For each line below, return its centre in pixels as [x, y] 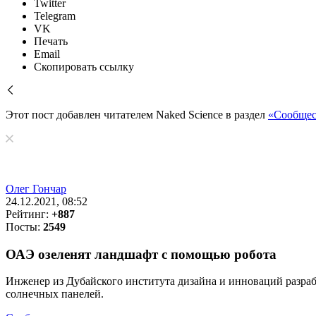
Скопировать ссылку [84, 67]
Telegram [55, 16]
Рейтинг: [29, 214]
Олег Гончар [36, 189]
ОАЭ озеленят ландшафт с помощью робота [141, 254]
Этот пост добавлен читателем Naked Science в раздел [137, 115]
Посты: [24, 227]
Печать [51, 41]
